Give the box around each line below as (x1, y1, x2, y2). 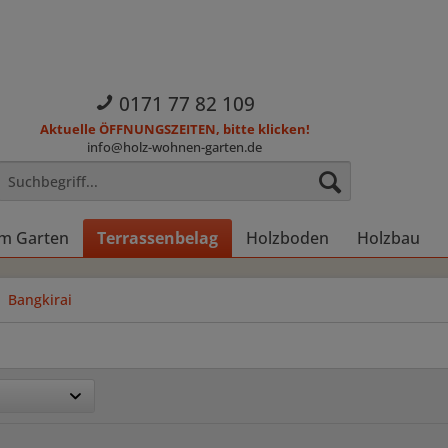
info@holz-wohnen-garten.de (87, 138, 263, 157)
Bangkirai (8, 290, 72, 309)
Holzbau (357, 227, 420, 249)
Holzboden (246, 227, 329, 249)
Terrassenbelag (97, 227, 218, 249)
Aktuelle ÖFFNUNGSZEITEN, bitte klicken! (39, 120, 310, 139)
